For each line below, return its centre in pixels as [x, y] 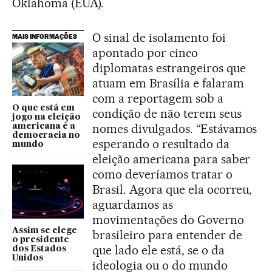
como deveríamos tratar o [162, 174]
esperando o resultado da [161, 144]
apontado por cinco [145, 53]
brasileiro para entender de [167, 235]
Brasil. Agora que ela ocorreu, [172, 189]
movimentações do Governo [168, 219]
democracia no [46, 136]
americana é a [44, 127]
